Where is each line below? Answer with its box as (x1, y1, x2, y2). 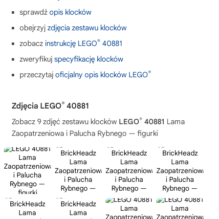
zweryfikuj (20, 55, 54, 64)
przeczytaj (20, 70, 55, 79)
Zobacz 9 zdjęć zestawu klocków (12, 117, 119, 126)
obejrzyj (20, 23, 47, 32)
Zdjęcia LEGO (12, 101, 62, 111)
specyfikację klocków (54, 55, 123, 64)
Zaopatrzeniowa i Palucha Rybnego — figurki (12, 129, 158, 138)
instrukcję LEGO (45, 39, 97, 48)
